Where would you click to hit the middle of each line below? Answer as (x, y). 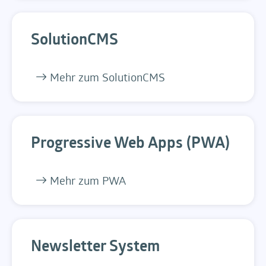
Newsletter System (95, 247)
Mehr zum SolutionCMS (106, 78)
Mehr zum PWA (86, 181)
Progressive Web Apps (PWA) (130, 144)
